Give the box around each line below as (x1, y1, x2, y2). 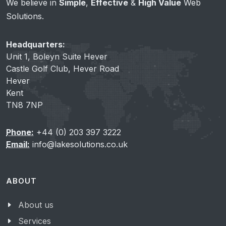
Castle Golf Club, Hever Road (6, 64, 119, 74)
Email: (6, 139, 30, 149)
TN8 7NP (6, 100, 43, 110)
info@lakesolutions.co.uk (30, 139, 128, 149)
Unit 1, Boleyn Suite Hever (6, 51, 107, 62)
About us (18, 200, 53, 210)
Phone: (6, 127, 34, 137)
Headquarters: (6, 39, 65, 49)
